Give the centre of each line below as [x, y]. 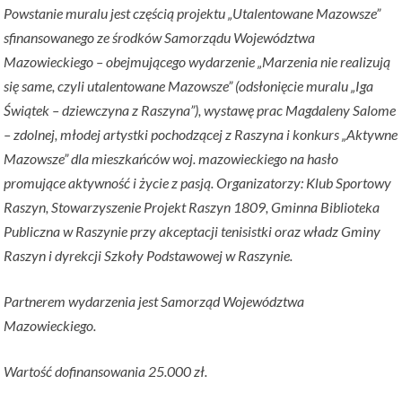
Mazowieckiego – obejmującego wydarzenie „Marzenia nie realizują [197, 62]
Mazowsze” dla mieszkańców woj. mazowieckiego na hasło [171, 159]
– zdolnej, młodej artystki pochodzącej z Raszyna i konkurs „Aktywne [201, 135]
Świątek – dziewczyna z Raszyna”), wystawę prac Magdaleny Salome [200, 110]
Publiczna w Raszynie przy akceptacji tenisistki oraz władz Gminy [192, 232]
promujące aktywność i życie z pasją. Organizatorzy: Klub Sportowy [198, 183]
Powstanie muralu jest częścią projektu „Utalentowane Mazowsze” [192, 13]
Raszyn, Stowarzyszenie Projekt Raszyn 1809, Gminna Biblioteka [192, 207]
